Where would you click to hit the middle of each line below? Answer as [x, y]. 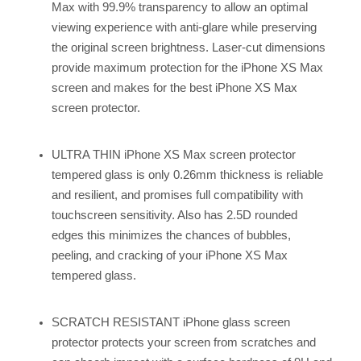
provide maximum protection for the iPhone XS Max [187, 67]
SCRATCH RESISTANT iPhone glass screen [170, 322]
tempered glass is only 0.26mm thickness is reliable [187, 174]
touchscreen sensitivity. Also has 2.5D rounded [174, 215]
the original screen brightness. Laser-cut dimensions [188, 47]
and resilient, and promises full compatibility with [177, 195]
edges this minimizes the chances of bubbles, [171, 235]
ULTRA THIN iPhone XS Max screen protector [173, 154]
